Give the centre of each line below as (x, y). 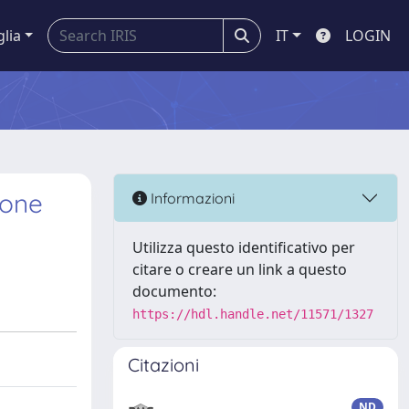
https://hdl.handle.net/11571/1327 (253, 314)
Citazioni (163, 365)
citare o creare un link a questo (240, 269)
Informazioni (191, 198)
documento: (174, 291)
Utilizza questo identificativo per (244, 247)
